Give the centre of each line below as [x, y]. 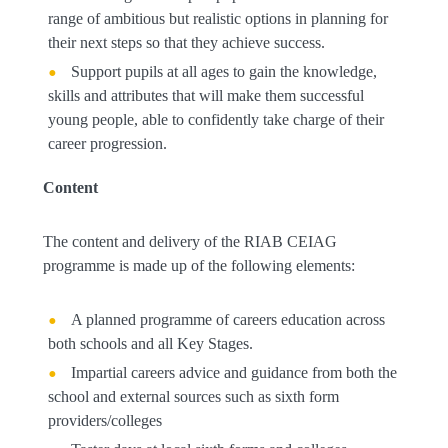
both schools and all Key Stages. [150, 343]
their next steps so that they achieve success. [186, 42]
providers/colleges [104, 420]
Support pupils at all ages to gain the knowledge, [223, 71]
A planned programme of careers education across [227, 319]
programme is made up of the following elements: [198, 265]
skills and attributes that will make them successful [205, 95]
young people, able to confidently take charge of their [215, 119]
